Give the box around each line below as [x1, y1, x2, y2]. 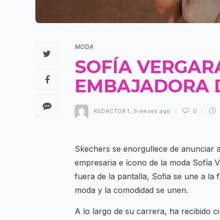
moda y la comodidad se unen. [75, 185, 188, 195]
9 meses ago [133, 108, 171, 115]
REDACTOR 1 [94, 108, 130, 115]
